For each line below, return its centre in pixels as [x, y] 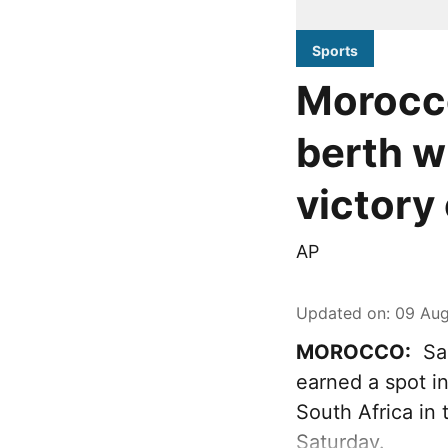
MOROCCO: [353, 352]
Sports [335, 50]
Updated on [341, 313]
